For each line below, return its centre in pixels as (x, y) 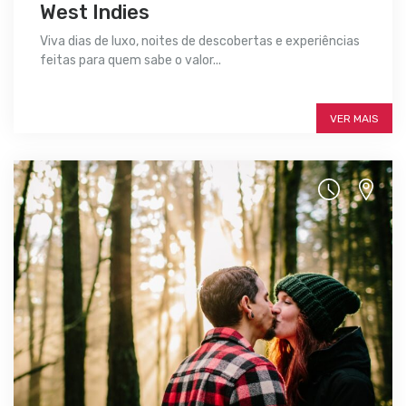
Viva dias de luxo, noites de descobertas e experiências (200, 41)
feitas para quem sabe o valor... (130, 60)
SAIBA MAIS (99, 98)
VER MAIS (354, 118)
